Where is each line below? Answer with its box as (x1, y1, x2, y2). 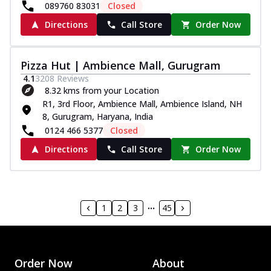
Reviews (54, 73, 89, 85)
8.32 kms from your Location (45, 84, 159, 96)
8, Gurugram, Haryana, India (42, 111, 153, 123)
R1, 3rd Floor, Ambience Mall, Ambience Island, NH (42, 98, 242, 110)
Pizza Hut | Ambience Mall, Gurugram (21, 58, 221, 73)
